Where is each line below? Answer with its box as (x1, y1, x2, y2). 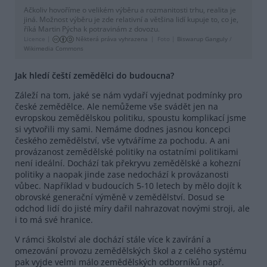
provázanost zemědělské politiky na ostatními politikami (15, 145, 238, 157)
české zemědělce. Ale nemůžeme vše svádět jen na (15, 100, 218, 112)
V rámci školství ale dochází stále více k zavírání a (15, 233, 211, 245)
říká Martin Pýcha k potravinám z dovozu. (24, 23, 160, 34)
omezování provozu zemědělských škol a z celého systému (15, 244, 247, 256)
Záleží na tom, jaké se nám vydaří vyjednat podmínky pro (15, 89, 242, 101)
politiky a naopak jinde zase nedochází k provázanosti (15, 168, 229, 180)
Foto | (157, 34, 175, 43)
